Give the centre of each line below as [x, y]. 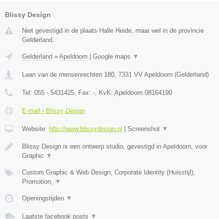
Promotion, [38, 181]
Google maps [113, 56]
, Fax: [84, 92]
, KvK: [105, 92]
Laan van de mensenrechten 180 [68, 74]
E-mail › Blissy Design [54, 110]
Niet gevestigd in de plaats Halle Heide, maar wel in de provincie [113, 30]
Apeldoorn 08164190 [143, 92]
